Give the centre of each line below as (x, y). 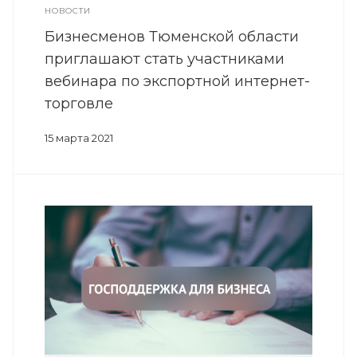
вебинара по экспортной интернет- (177, 82)
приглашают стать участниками (165, 59)
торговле (79, 104)
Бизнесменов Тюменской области (172, 37)
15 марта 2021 (79, 138)
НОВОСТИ (68, 11)
